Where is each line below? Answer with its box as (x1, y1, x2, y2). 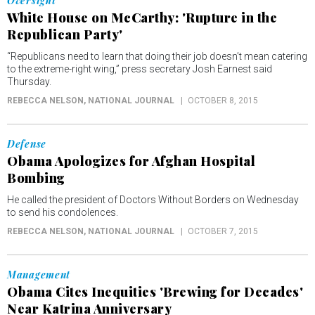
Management (7, 268, 70, 281)
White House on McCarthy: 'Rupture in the (7, 9, 277, 26)
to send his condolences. (7, 207, 118, 218)
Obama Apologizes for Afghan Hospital (7, 153, 255, 169)
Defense (7, 137, 46, 150)
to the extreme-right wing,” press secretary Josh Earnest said (7, 63, 272, 75)
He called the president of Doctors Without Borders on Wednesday (7, 194, 299, 205)
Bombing (7, 169, 65, 186)
